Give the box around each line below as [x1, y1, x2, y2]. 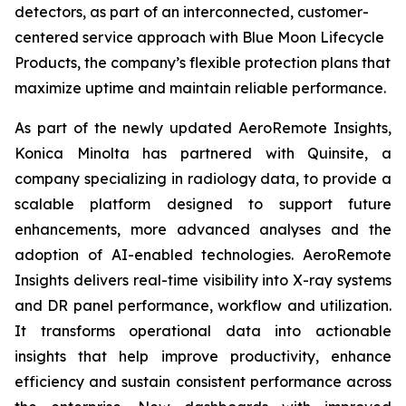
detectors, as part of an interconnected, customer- [14, 3, 369, 21]
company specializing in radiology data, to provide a [14, 169, 391, 188]
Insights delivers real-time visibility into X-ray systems [14, 271, 391, 289]
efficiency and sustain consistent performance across [14, 372, 391, 391]
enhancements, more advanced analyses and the [14, 220, 391, 238]
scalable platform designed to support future [14, 195, 391, 213]
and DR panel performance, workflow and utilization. [14, 296, 391, 314]
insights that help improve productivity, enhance [14, 347, 391, 365]
